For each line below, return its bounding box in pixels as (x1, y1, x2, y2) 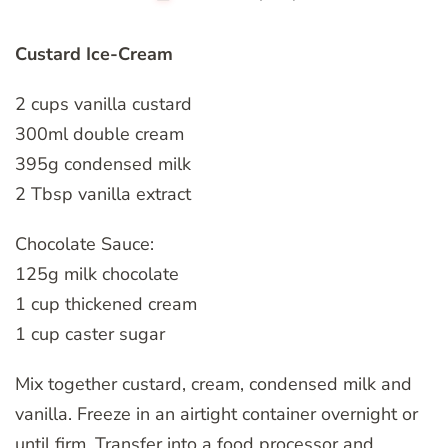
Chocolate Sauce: (15, 231, 154, 256)
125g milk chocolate (15, 261, 179, 286)
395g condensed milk (15, 151, 191, 176)
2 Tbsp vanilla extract (15, 181, 191, 206)
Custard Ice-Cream (15, 41, 173, 66)
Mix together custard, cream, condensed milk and (15, 371, 412, 396)
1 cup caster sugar (15, 321, 165, 346)
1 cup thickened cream (15, 291, 197, 316)
